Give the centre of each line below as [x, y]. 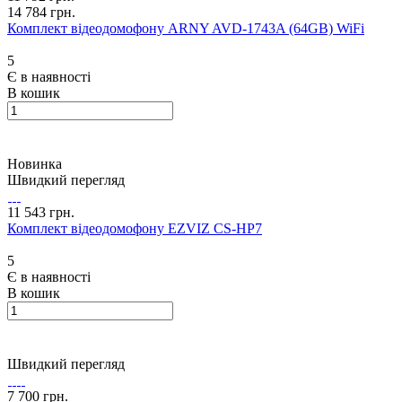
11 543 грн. [41, 213]
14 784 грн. [41, 13]
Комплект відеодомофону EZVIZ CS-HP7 [135, 229]
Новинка [35, 164]
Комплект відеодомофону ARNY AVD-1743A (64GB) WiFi [186, 29]
